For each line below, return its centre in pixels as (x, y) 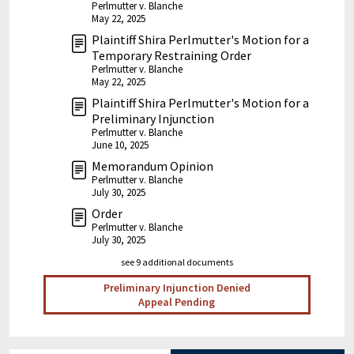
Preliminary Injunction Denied (177, 288)
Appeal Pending (177, 302)
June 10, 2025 (120, 145)
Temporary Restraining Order (171, 56)
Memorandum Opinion (153, 166)
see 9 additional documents (177, 262)
